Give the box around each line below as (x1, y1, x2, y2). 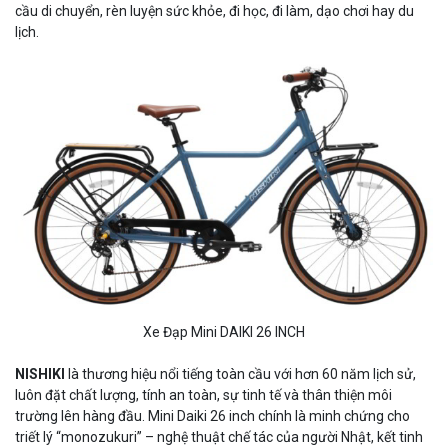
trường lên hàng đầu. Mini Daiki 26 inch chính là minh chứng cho (15, 408, 410, 425)
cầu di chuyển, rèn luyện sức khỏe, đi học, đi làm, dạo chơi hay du (15, 2, 414, 19)
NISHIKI (15, 366, 65, 383)
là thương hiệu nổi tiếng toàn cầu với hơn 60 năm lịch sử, (65, 366, 416, 383)
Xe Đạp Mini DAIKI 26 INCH (143, 324, 305, 341)
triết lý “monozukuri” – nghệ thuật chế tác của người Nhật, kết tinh (15, 429, 423, 446)
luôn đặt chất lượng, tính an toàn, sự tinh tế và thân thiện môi (15, 387, 392, 404)
